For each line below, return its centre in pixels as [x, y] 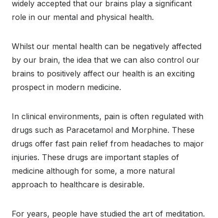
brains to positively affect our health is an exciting [103, 74]
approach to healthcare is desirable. [78, 185]
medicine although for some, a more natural [93, 171]
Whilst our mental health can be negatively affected [107, 46]
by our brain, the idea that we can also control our [106, 60]
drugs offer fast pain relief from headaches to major [108, 144]
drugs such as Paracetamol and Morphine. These [103, 130]
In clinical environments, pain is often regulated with [108, 117]
